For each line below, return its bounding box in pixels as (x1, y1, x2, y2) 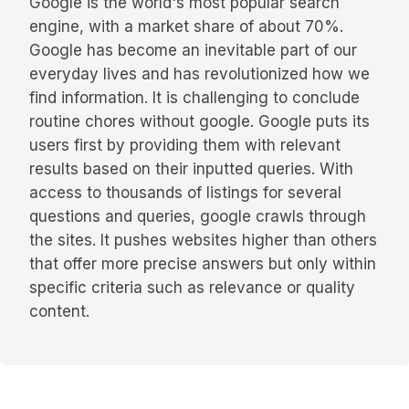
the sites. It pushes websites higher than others (29, 231, 377, 250)
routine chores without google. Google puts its (29, 112, 370, 131)
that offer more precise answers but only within (29, 255, 376, 274)
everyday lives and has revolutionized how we (29, 65, 370, 84)
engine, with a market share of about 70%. (29, 17, 343, 37)
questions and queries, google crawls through (29, 207, 366, 226)
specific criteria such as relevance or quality (29, 278, 355, 298)
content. (29, 302, 89, 321)
